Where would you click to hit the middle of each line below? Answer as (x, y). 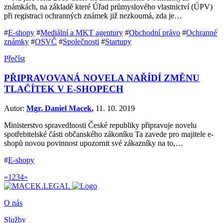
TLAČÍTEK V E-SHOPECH (64, 89)
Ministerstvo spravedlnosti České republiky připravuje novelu (100, 125)
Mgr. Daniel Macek (59, 108)
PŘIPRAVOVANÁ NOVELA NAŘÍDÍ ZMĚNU (102, 78)
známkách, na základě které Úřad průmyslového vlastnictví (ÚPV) (108, 7)
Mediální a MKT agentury (82, 33)
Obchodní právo (155, 33)
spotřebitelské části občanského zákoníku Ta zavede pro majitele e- (109, 134)
